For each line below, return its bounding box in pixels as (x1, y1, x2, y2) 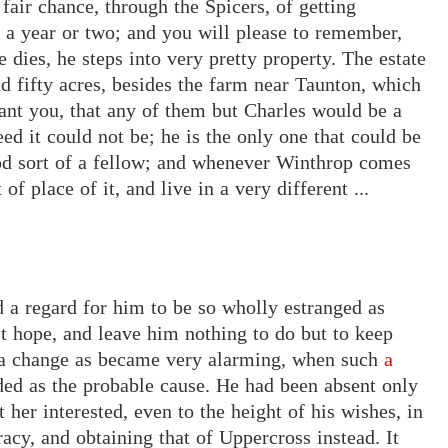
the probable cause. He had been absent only (46, 374, 418, 397)
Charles (238, 99, 312, 122)
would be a (312, 99, 402, 122)
